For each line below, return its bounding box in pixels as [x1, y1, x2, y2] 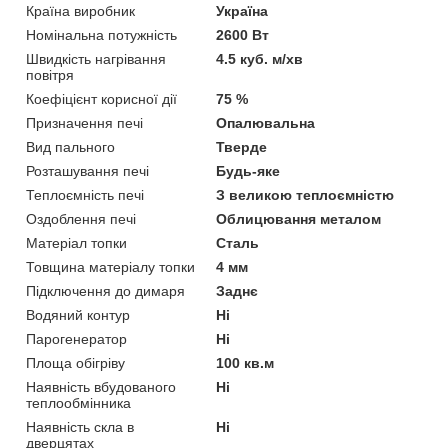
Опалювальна [216, 114, 316, 131]
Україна [216, 2, 269, 19]
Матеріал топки [26, 234, 127, 251]
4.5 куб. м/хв [216, 50, 304, 67]
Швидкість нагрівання [26, 50, 166, 67]
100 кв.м [216, 354, 275, 371]
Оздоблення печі [26, 210, 136, 227]
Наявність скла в [26, 418, 134, 435]
